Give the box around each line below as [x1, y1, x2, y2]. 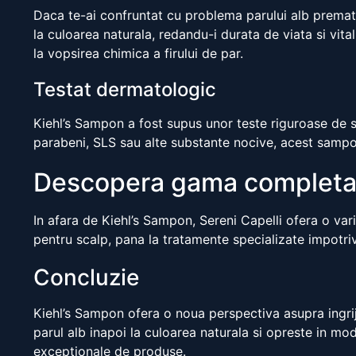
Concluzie [33, 264, 139, 292]
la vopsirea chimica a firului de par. [33, 45, 243, 62]
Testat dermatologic [33, 78, 216, 102]
